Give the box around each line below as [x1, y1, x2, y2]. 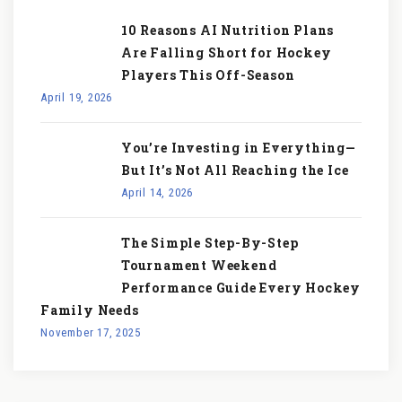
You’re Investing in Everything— [121, 139, 356, 156]
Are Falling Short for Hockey [121, 44, 332, 61]
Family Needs [40, 301, 139, 319]
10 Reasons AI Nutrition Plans [121, 22, 335, 39]
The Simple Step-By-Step [121, 234, 299, 251]
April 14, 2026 [121, 186, 194, 199]
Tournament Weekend [121, 257, 277, 274]
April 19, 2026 [40, 91, 113, 104]
